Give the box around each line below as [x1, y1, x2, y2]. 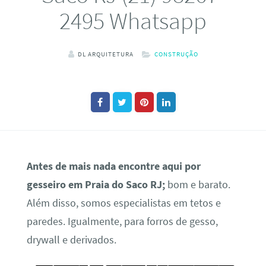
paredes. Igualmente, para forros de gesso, [26, 214, 218, 228]
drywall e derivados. [26, 233, 116, 246]
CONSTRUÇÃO [154, 49, 198, 58]
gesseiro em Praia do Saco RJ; [26, 178, 165, 191]
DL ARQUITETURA [77, 49, 134, 58]
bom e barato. [164, 178, 230, 191]
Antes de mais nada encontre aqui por [26, 159, 201, 173]
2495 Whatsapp [59, 5, 207, 36]
